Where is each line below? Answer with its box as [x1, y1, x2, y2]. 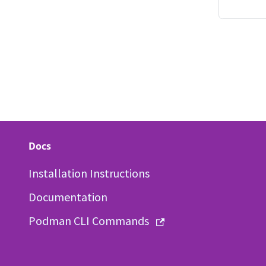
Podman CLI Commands [28, 213, 149, 228]
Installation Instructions [28, 166, 150, 180]
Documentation [28, 189, 107, 204]
